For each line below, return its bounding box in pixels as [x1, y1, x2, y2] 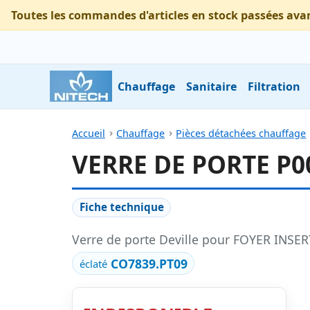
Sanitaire [186, 78, 237, 94]
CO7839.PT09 [110, 255, 188, 272]
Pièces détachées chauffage [176, 126, 307, 140]
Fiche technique [79, 200, 164, 215]
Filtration [248, 78, 300, 94]
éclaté [79, 256, 107, 271]
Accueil [72, 126, 105, 140]
